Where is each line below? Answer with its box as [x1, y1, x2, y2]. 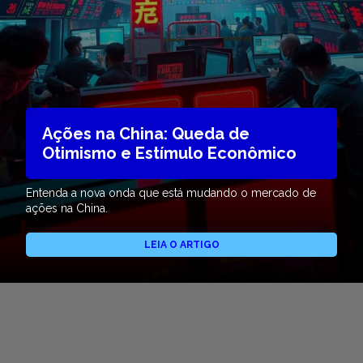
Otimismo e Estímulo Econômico [42, 143, 297, 164]
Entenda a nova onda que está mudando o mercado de [26, 186, 316, 200]
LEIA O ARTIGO [143, 239, 220, 251]
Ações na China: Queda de [42, 124, 250, 144]
